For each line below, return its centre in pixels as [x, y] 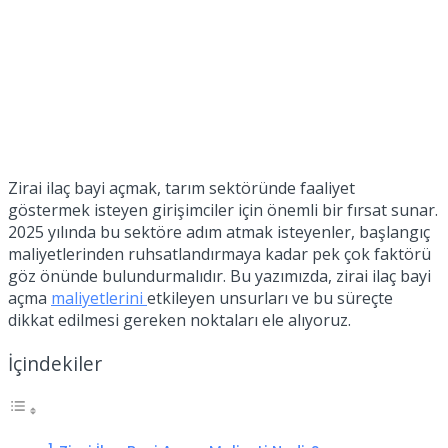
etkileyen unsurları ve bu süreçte [270, 297]
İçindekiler [55, 364]
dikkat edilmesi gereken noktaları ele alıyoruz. [179, 319]
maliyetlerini [99, 297]
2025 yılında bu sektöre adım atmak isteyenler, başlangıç [219, 231]
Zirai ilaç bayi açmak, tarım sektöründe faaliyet [181, 187]
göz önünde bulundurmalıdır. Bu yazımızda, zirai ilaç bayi [219, 275]
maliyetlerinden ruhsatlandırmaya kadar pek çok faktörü [219, 253]
